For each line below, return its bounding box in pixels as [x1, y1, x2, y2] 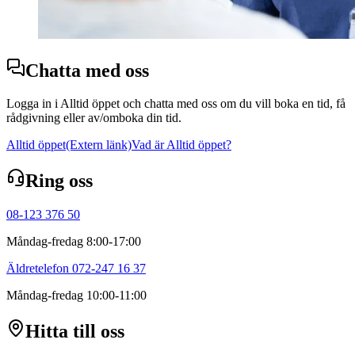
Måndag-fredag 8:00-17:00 [6, 235, 144, 249]
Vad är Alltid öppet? [132, 138, 231, 152]
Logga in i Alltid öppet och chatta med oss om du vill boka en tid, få [6, 97, 345, 111]
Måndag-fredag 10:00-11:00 [6, 288, 147, 303]
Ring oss [25, 170, 93, 192]
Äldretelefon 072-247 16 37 [6, 261, 146, 276]
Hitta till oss [25, 321, 124, 342]
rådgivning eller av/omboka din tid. [6, 111, 181, 125]
